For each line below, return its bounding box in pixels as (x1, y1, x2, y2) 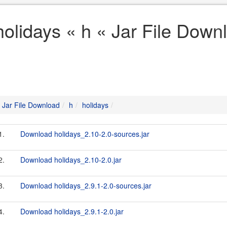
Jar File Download (2, 100, 60, 110)
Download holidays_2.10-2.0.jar (20, 155, 122, 165)
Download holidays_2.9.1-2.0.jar (20, 206, 124, 216)
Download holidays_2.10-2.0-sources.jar (20, 129, 149, 139)
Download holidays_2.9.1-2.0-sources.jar (20, 180, 152, 191)
